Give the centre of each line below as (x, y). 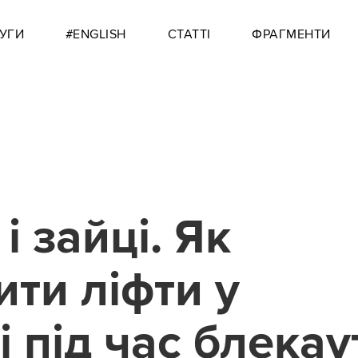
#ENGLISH (95, 34)
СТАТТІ (189, 34)
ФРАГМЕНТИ (291, 34)
